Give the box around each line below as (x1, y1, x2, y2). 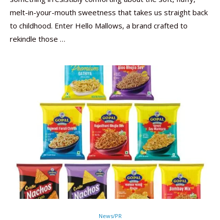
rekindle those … (10, 34, 65, 44)
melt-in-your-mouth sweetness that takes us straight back (10, 7, 208, 17)
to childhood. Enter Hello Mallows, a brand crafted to (10, 21, 188, 30)
